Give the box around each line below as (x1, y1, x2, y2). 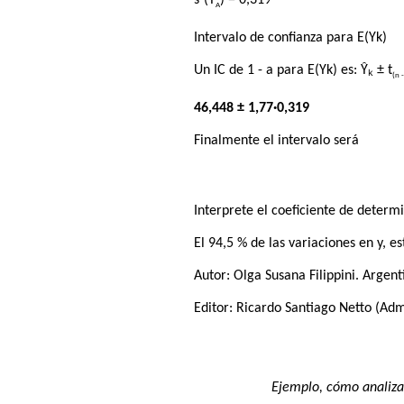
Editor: (194, 301, 237, 317)
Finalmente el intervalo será (194, 133, 360, 149)
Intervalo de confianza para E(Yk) (194, 31, 388, 46)
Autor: (194, 269, 234, 284)
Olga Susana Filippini (234, 269, 356, 284)
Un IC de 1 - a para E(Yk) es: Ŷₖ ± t (194, 63, 393, 78)
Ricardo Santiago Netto (236, 301, 372, 317)
